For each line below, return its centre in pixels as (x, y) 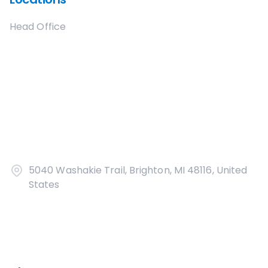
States (44, 185)
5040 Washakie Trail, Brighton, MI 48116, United (138, 170)
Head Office (38, 27)
